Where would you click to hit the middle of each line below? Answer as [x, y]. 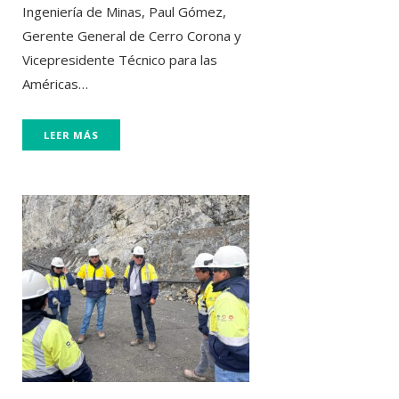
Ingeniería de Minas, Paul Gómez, [124, 11]
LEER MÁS [71, 134]
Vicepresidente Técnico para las [120, 59]
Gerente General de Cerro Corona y [132, 35]
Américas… [55, 83]
